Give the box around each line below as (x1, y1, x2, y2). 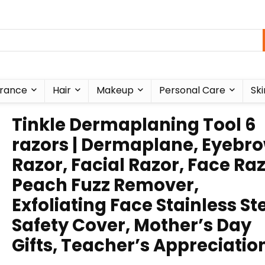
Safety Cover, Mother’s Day (12, 214, 251, 237)
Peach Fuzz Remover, (12, 173, 199, 197)
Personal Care (159, 83, 225, 97)
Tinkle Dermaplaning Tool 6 (12, 113, 256, 137)
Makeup (96, 83, 134, 97)
